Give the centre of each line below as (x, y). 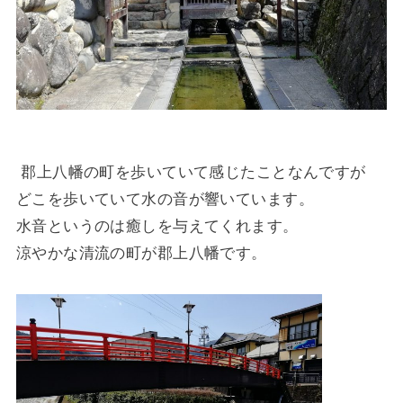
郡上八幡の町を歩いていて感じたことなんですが (193, 173)
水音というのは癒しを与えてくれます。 (157, 227)
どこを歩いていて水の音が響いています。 (165, 200)
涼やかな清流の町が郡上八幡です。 (141, 254)
